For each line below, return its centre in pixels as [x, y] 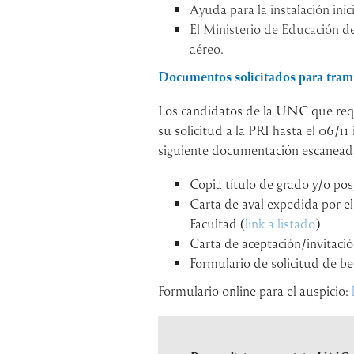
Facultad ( [217, 223]
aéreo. [206, 48]
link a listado [280, 223]
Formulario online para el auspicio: [254, 290]
